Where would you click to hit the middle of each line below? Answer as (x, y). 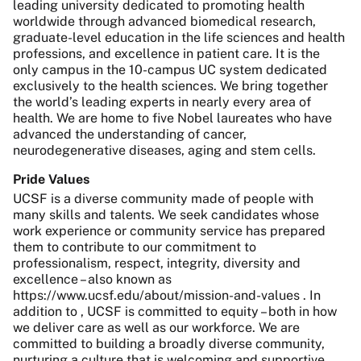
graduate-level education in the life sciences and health (179, 38)
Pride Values (51, 180)
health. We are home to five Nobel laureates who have (172, 118)
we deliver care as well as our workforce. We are (156, 328)
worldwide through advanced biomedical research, (164, 22)
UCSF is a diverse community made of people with (163, 199)
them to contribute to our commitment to (135, 247)
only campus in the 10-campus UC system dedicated (170, 70)
